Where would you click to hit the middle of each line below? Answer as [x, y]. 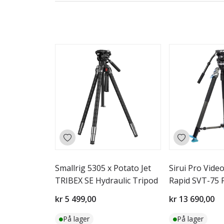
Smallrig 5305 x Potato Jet [103, 168]
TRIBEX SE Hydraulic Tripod [106, 180]
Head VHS [187, 193]
